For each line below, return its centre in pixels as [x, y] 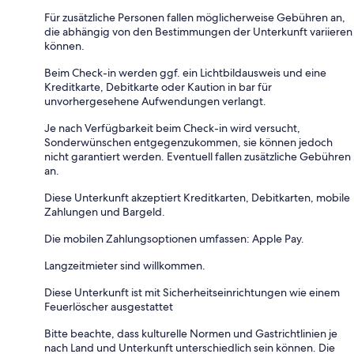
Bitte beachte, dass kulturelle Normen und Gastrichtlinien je [191, 333]
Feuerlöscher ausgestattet [109, 306]
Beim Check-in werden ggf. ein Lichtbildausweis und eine [185, 72]
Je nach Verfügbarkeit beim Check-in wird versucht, [172, 128]
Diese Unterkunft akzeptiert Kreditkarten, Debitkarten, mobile [197, 197]
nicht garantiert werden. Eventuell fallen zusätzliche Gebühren [198, 156]
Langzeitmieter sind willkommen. [125, 265]
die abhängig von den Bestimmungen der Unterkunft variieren [198, 31]
